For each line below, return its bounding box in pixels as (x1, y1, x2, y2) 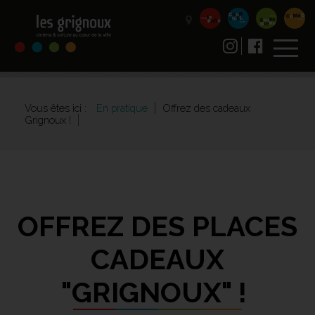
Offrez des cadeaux (162, 102, 250, 114)
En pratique (96, 102, 148, 114)
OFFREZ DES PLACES (18, 210, 297, 243)
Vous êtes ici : (25, 102, 89, 114)
